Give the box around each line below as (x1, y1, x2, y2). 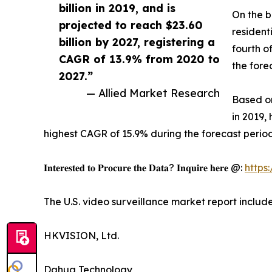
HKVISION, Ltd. (44, 229, 119, 242)
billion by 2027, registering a (59, 35, 215, 49)
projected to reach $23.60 (59, 18, 203, 32)
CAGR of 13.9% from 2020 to (59, 52, 220, 66)
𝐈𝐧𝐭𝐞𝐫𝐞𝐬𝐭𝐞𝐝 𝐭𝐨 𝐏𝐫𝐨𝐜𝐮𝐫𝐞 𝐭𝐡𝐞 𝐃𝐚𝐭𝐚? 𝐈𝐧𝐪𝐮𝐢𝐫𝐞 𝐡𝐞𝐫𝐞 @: (44, 161, 245, 174)
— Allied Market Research (86, 86, 220, 100)
